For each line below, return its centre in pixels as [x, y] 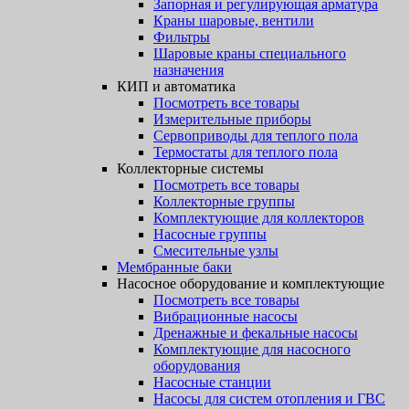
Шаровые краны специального [250, 53]
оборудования [197, 366]
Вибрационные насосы [225, 316]
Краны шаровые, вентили [234, 21]
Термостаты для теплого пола [246, 152]
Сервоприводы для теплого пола [256, 136]
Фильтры [182, 37]
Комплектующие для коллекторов [259, 218]
